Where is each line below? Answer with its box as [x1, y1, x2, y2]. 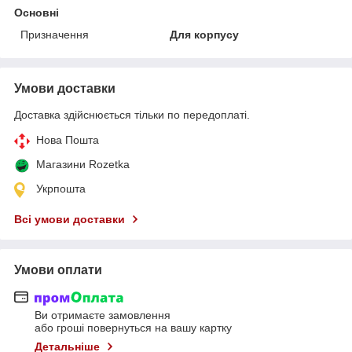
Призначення [20, 27, 89, 41]
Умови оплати [14, 262, 102, 277]
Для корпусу [170, 27, 240, 41]
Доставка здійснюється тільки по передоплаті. [14, 108, 250, 121]
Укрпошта [36, 181, 86, 195]
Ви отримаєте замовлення [35, 309, 170, 322]
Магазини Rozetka [36, 157, 130, 170]
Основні [14, 5, 59, 19]
